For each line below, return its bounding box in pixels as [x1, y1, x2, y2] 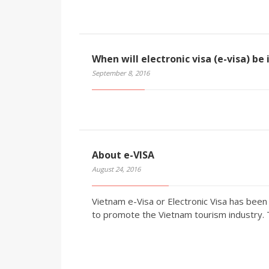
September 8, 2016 [92, 68, 150, 77]
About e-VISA [92, 148, 154, 162]
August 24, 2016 [92, 164, 141, 174]
